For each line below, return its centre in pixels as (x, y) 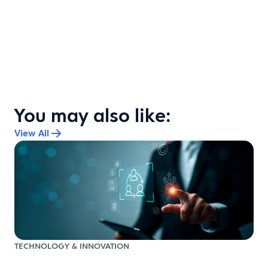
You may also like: (93, 115)
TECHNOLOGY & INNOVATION (72, 246)
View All (32, 133)
